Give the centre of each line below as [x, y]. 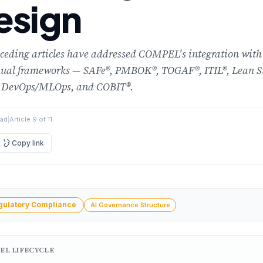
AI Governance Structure [130, 205]
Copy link [28, 143]
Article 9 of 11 [31, 119]
